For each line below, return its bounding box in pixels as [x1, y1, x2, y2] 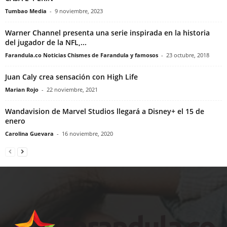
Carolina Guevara [5, 129, 54, 137]
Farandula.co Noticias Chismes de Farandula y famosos [5, 51, 158, 59]
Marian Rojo [5, 85, 39, 93]
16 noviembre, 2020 [62, 129, 113, 137]
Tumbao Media [5, 7, 47, 15]
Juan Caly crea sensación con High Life [5, 71, 138, 82]
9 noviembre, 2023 [55, 7, 103, 15]
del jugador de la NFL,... [5, 37, 87, 47]
